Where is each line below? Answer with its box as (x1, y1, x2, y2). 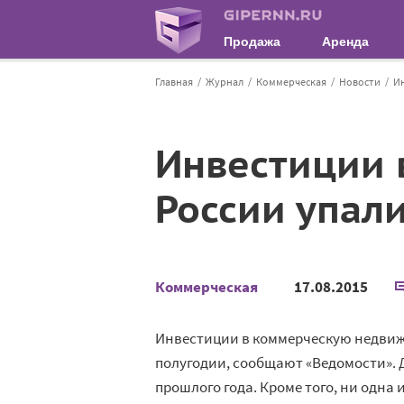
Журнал (206, 75, 243, 88)
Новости (339, 75, 381, 88)
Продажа (224, 34, 280, 49)
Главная (155, 75, 193, 88)
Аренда (322, 34, 370, 49)
